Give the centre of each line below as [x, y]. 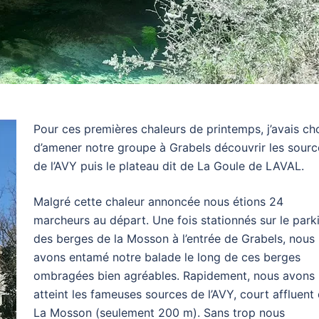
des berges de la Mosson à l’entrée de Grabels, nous [174, 239]
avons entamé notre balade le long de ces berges [167, 257]
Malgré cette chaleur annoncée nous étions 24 [158, 202]
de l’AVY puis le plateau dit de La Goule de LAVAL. [169, 166]
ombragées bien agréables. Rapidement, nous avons [174, 276]
